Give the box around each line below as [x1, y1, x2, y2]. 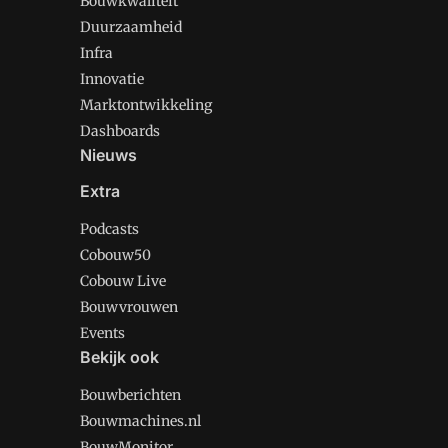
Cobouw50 [80, 246, 151, 264]
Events [80, 324, 125, 342]
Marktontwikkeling [80, 96, 212, 114]
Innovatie [80, 70, 144, 88]
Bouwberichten [80, 386, 181, 404]
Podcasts [80, 220, 139, 238]
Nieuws [80, 145, 137, 165]
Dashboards [80, 122, 160, 140]
